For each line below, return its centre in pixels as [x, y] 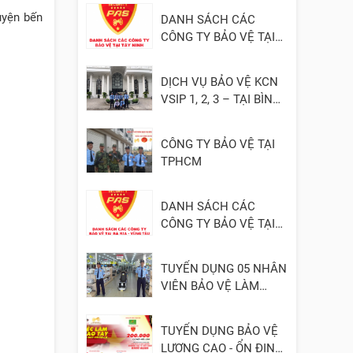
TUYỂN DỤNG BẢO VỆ [220, 331]
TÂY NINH [188, 54]
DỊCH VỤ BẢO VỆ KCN [220, 82]
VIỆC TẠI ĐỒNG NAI [214, 303]
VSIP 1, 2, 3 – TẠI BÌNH [221, 99]
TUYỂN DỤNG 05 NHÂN [224, 268]
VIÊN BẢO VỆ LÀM [210, 286]
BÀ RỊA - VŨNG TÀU [213, 241]
